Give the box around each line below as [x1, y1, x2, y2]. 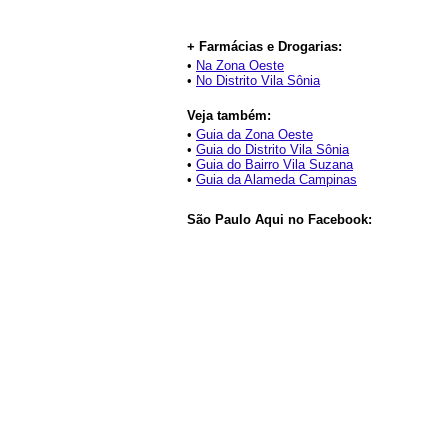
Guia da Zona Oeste [196, 127, 313, 142]
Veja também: [187, 108, 271, 123]
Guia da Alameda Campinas [196, 172, 357, 187]
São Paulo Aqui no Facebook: [187, 212, 372, 227]
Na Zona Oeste [196, 58, 284, 73]
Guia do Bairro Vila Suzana [196, 157, 353, 172]
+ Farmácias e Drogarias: [187, 39, 342, 54]
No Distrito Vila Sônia [196, 73, 320, 88]
